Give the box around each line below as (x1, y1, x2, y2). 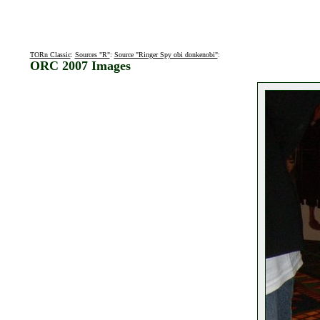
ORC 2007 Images (29, 59, 131, 73)
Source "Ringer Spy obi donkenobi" (114, 51, 218, 59)
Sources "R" (74, 51, 110, 59)
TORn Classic (29, 51, 71, 59)
